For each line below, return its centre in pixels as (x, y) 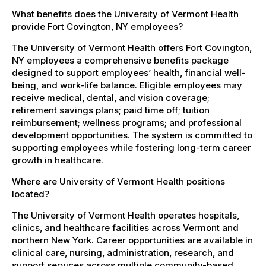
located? (31, 194)
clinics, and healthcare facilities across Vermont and (125, 227)
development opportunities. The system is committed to (132, 135)
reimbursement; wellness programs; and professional (127, 122)
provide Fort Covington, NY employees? (97, 26)
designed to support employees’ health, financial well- (129, 72)
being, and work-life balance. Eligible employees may (127, 85)
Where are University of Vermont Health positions (118, 181)
